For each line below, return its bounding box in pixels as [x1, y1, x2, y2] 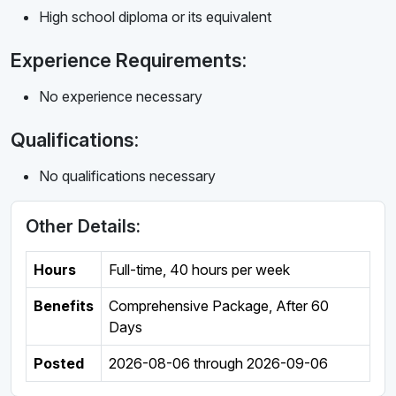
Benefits [34, 297, 94, 316]
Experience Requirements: [11, 49, 247, 72]
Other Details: [26, 216, 141, 238]
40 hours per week [170, 261, 290, 279]
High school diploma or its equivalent [39, 8, 271, 27]
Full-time [109, 261, 163, 279]
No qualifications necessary [39, 167, 216, 186]
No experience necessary [39, 88, 202, 106]
